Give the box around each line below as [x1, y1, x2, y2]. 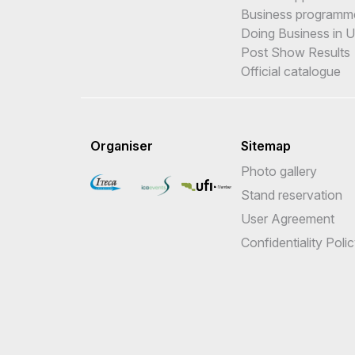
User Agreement [241, 210, 334, 227]
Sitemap [241, 137, 291, 154]
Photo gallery [241, 162, 317, 179]
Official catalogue [241, 63, 341, 79]
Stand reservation [241, 186, 342, 203]
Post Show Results [241, 44, 350, 60]
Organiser [90, 137, 153, 154]
